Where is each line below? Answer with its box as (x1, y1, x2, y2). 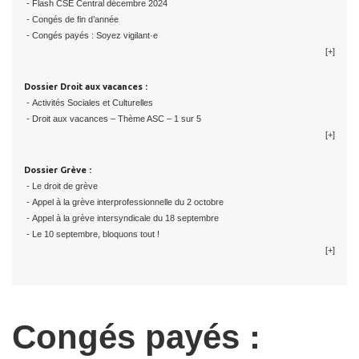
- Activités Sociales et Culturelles (24, 98, 153, 108)
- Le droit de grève (24, 181, 98, 192)
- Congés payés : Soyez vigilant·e (24, 30, 158, 41)
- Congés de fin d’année (24, 14, 119, 25)
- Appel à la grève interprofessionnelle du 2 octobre (24, 197, 224, 208)
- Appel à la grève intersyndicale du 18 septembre (24, 213, 219, 224)
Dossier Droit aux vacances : (24, 82, 147, 92)
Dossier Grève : (24, 165, 91, 175)
